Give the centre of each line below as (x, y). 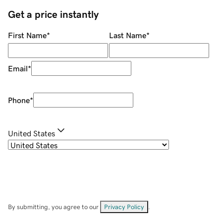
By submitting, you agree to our (54, 207)
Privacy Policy (124, 207)
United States (31, 134)
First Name (27, 35)
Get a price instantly (53, 15)
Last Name (127, 35)
